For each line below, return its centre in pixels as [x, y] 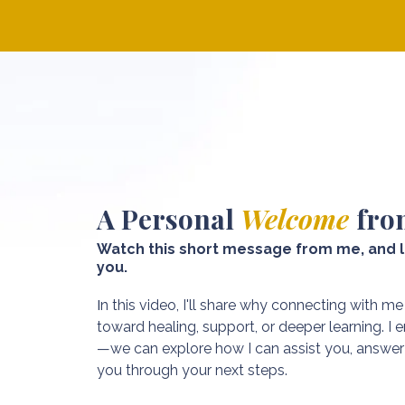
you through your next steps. [192, 371]
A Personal [169, 219]
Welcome [298, 219]
